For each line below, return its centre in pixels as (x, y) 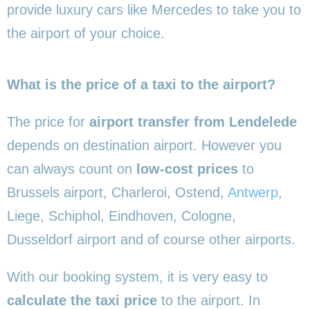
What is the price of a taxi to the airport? (141, 84)
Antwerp (253, 192)
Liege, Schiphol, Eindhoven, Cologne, (121, 216)
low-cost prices (185, 168)
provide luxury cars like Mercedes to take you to (154, 9)
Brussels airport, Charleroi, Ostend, (117, 192)
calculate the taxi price (82, 300)
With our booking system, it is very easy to (137, 276)
